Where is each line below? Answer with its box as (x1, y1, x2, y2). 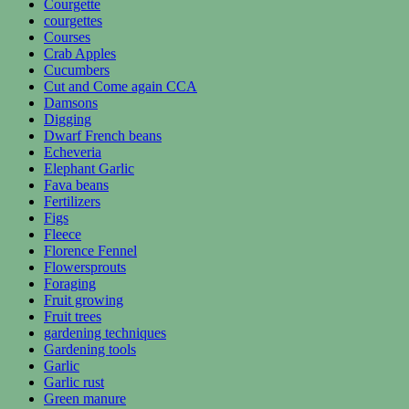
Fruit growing (44, 291, 123, 308)
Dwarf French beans (44, 127, 162, 143)
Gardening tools (44, 341, 136, 357)
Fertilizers (44, 193, 100, 209)
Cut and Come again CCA (44, 78, 197, 94)
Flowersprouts (44, 258, 126, 275)
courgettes (44, 12, 102, 28)
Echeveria (44, 143, 101, 160)
